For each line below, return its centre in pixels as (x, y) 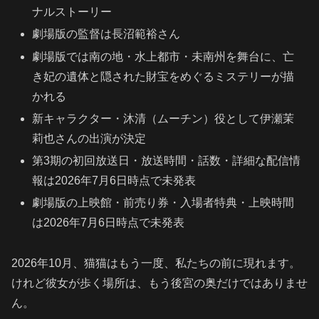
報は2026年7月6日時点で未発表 (114, 180)
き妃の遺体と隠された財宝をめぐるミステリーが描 (163, 76)
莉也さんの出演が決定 (89, 138)
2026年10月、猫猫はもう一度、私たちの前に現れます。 (156, 263)
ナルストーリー (72, 12)
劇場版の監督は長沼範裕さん (106, 34)
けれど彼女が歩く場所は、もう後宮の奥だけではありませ (159, 283)
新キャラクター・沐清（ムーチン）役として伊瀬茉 (163, 118)
